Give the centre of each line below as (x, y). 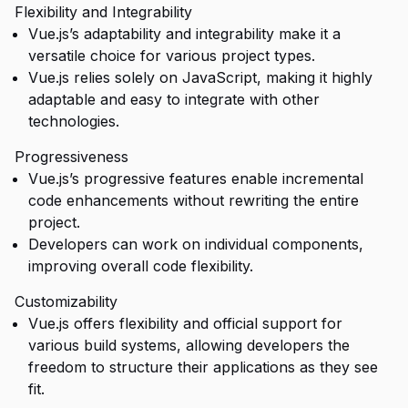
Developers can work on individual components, (196, 244)
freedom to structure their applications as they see (203, 367)
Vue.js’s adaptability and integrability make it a (184, 34)
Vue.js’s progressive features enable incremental (196, 178)
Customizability (66, 301)
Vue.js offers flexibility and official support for (185, 323)
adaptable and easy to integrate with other (174, 99)
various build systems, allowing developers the (189, 345)
